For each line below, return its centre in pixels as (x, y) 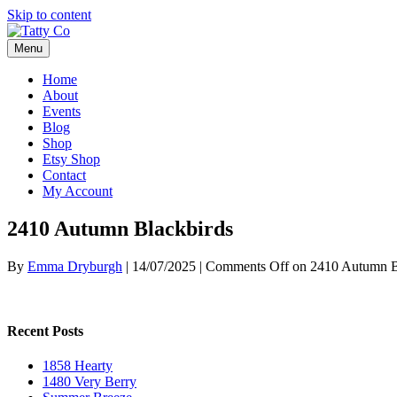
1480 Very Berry (90, 382)
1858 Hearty (78, 366)
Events (62, 111)
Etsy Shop (71, 159)
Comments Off (247, 266)
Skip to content (49, 15)
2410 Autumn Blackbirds (120, 228)
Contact (64, 175)
